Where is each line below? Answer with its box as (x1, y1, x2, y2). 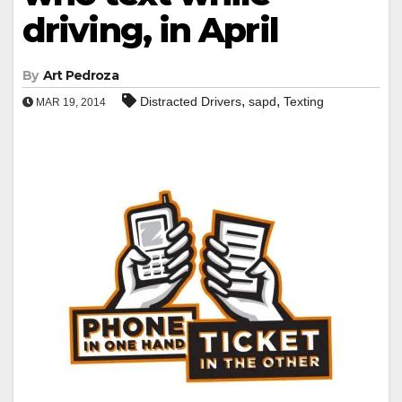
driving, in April (22, 8, 278, 51)
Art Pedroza (42, 66, 118, 83)
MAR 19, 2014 (33, 95, 106, 109)
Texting (284, 93, 324, 109)
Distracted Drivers (140, 93, 241, 109)
